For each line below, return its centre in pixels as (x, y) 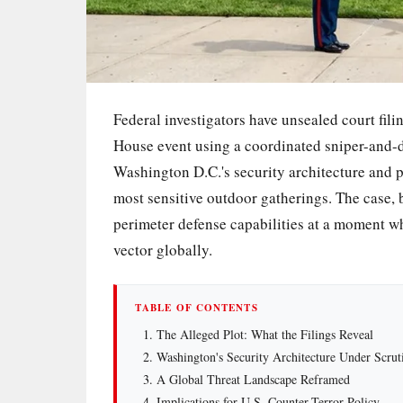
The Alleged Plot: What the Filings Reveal (264, 334)
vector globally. (163, 249)
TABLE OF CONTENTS (197, 307)
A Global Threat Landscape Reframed (253, 379)
